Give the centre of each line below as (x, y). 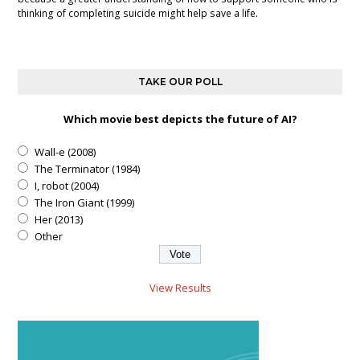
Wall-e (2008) (65, 151)
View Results (180, 287)
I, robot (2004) (67, 185)
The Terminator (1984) (88, 168)
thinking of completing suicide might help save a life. (138, 13)
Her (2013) (59, 219)
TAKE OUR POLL (180, 81)
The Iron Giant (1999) (85, 202)
